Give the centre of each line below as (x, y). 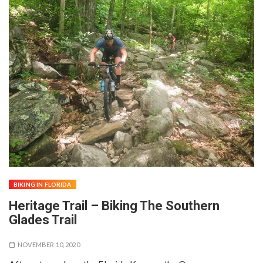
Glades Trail (43, 220)
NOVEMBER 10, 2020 (49, 244)
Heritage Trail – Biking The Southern (114, 205)
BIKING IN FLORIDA (43, 184)
